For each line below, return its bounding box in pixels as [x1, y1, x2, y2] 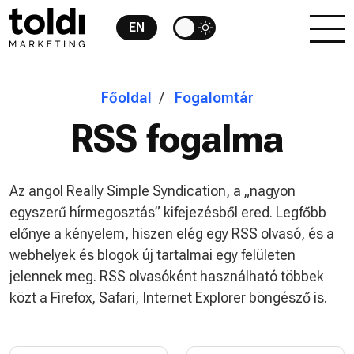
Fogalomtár [174, 89, 254, 106]
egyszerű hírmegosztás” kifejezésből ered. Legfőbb [9, 204, 326, 220]
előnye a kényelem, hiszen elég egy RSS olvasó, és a [9, 225, 334, 242]
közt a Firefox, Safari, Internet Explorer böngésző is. [9, 289, 327, 306]
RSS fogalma [70, 116, 284, 161]
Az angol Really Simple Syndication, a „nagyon [9, 183, 296, 199]
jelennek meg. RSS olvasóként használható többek [9, 268, 324, 284]
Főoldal [100, 89, 152, 106]
